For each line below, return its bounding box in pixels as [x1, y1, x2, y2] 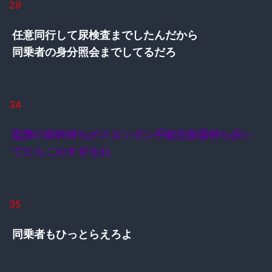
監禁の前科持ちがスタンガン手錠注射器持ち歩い [12, 127, 253, 141]
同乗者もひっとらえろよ [12, 227, 132, 240]
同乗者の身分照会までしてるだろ [12, 45, 176, 58]
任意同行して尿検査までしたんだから [12, 28, 198, 41]
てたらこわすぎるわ [12, 144, 110, 158]
